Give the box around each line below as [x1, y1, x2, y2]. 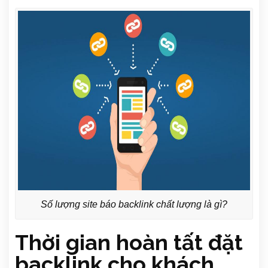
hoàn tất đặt [116, 230, 243, 255]
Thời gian [15, 230, 111, 255]
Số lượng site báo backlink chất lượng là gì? [41, 199, 227, 210]
